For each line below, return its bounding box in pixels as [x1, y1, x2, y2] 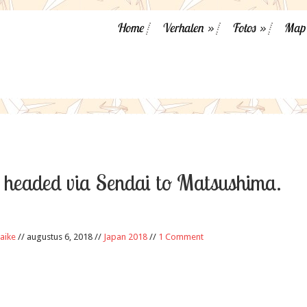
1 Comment [158, 232, 204, 242]
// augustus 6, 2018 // [16, 232, 103, 242]
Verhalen [162, 20, 204, 36]
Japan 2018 [103, 232, 147, 242]
